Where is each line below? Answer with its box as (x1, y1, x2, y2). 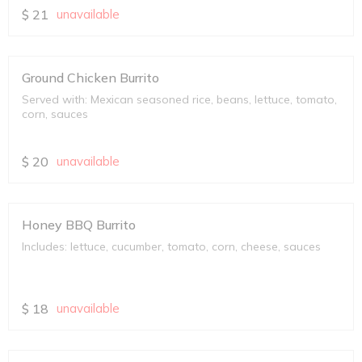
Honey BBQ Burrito (22, 217, 136, 234)
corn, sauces (22, 107, 88, 122)
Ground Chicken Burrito (22, 69, 159, 86)
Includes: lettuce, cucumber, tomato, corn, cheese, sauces (22, 239, 321, 255)
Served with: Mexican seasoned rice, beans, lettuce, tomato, (22, 92, 337, 107)
